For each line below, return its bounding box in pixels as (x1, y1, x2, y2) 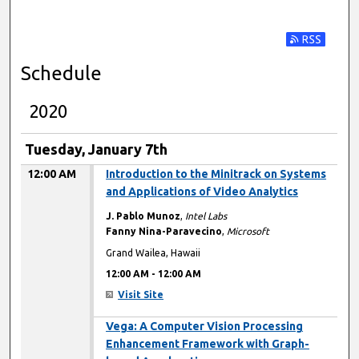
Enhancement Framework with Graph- (106, 337, 310, 351)
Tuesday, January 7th (25, 141, 168, 158)
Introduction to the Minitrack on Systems (106, 167, 327, 181)
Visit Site (118, 289, 164, 301)
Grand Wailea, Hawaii (106, 247, 201, 258)
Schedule (21, 63, 103, 85)
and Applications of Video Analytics (106, 185, 299, 199)
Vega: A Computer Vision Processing (106, 320, 304, 333)
